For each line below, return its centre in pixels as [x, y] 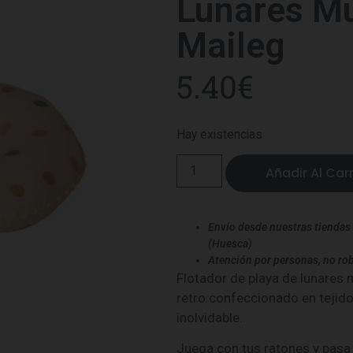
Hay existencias [219, 134]
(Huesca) [230, 244]
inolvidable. [210, 318]
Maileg [231, 46]
